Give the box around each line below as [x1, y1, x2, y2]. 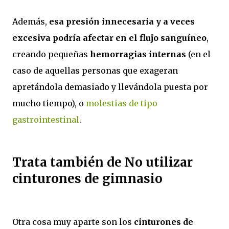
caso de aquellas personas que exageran [12, 65, 178, 76]
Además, [12, 16, 49, 27]
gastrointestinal [12, 114, 79, 125]
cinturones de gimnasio [12, 170, 163, 187]
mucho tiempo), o [12, 98, 86, 108]
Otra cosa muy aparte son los [12, 216, 134, 227]
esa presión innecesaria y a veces [49, 16, 195, 27]
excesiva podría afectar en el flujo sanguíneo [12, 32, 207, 43]
